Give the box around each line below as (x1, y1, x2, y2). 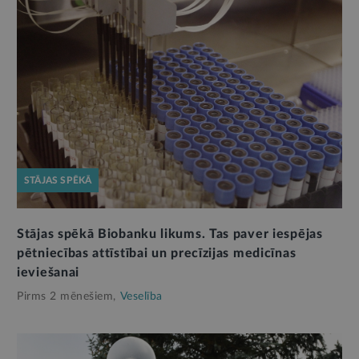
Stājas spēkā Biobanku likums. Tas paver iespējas (17, 227, 323, 240)
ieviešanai (17, 265, 79, 279)
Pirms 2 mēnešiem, (17, 290, 116, 302)
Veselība (119, 290, 163, 302)
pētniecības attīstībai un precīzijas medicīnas (17, 246, 296, 260)
